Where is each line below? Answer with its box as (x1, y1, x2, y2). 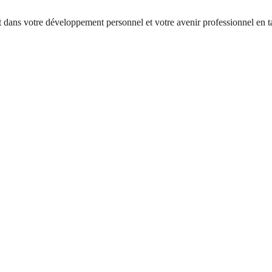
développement (46, 17, 104, 28)
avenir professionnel (177, 17, 254, 28)
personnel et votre (104, 17, 177, 28)
